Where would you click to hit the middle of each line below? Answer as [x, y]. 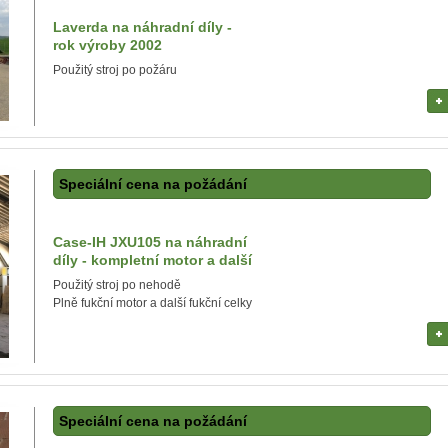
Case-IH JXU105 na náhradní [150, 242]
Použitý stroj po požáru [115, 70]
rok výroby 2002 [107, 45]
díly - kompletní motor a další [152, 260]
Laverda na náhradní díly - [142, 27]
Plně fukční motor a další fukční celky [152, 303]
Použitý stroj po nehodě [117, 285]
